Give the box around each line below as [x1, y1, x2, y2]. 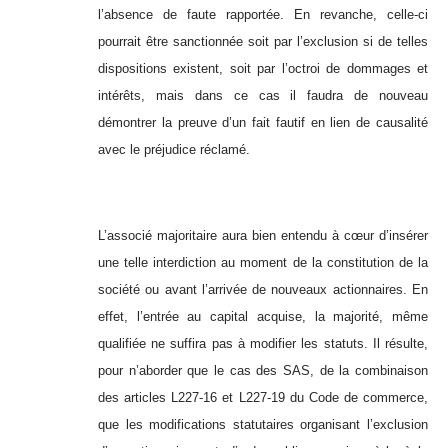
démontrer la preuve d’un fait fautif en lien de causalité [98, 115, 428, 131]
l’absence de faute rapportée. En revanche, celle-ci [98, 7, 428, 23]
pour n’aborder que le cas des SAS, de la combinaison [98, 363, 428, 379]
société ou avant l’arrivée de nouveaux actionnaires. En [98, 282, 428, 298]
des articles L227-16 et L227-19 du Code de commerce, [98, 390, 428, 406]
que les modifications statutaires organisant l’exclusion [98, 417, 428, 433]
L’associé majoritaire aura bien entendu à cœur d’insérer [98, 228, 428, 244]
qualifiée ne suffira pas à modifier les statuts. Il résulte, [98, 336, 428, 352]
